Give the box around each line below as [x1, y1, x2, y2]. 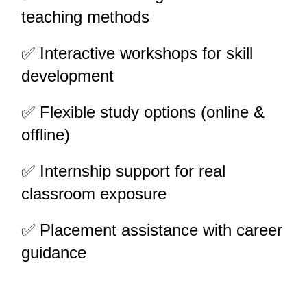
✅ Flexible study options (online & [21, 103, 265, 121]
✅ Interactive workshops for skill [21, 44, 253, 62]
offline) [21, 125, 70, 144]
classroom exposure [21, 184, 167, 203]
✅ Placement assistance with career [21, 221, 282, 239]
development [21, 66, 114, 85]
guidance [21, 243, 86, 262]
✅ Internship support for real [21, 162, 225, 180]
